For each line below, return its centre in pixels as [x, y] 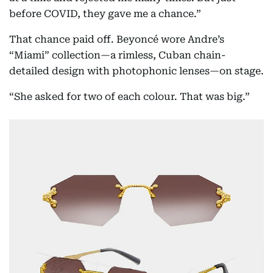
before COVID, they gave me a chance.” [105, 14]
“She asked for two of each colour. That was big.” [129, 97]
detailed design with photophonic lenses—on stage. [136, 71]
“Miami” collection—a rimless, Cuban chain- [117, 55]
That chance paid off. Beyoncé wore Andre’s [117, 40]
